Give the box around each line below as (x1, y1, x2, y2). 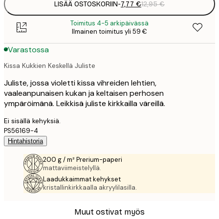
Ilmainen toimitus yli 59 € (72, 27, 147, 36)
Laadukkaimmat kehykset (43, 175, 121, 183)
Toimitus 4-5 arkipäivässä (70, 19, 149, 28)
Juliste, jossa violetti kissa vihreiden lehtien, (4, 77, 156, 88)
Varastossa (8, 44, 49, 55)
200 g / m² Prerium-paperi (43, 155, 122, 164)
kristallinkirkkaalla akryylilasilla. (43, 183, 137, 192)
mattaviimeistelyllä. (43, 163, 101, 172)
